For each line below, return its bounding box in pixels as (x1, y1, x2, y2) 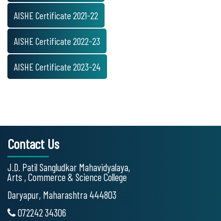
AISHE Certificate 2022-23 (14, 35, 100, 47)
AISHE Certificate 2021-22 (14, 9, 98, 21)
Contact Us (7, 135, 59, 152)
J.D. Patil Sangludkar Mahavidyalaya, (7, 161, 130, 173)
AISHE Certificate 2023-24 (14, 61, 101, 73)
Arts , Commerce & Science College (7, 171, 127, 183)
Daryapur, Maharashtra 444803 (7, 188, 116, 201)
